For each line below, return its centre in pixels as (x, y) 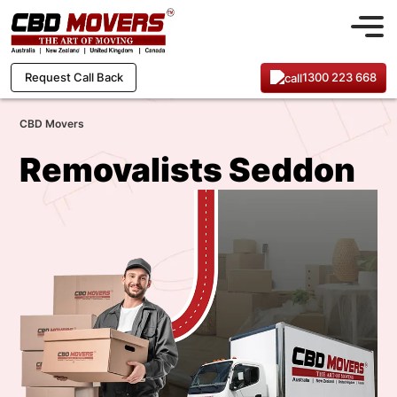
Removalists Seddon (187, 170)
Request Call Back (74, 78)
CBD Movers (52, 124)
